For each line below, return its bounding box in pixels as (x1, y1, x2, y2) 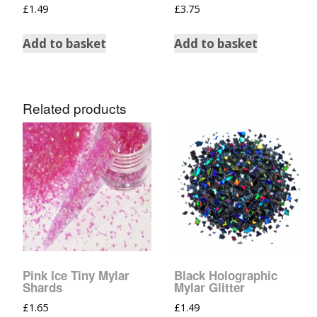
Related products (23, 98, 127, 117)
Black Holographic (173, 266, 277, 284)
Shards (23, 278, 62, 296)
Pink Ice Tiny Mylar (23, 266, 129, 284)
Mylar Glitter (173, 278, 245, 296)
